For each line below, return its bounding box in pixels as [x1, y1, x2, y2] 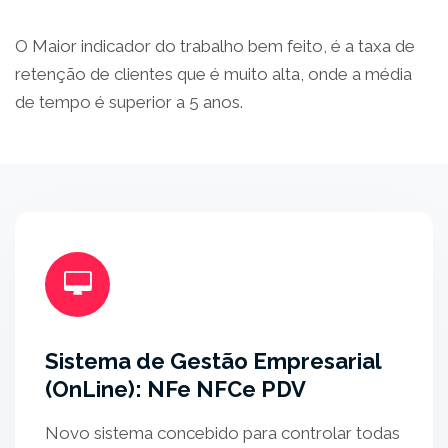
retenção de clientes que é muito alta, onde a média [15, 64, 412, 84]
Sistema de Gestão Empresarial [45, 348, 381, 374]
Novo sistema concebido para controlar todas [45, 423, 400, 443]
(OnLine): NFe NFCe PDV [45, 376, 306, 402]
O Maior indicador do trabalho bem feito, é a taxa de [15, 36, 415, 56]
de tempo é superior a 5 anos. [15, 92, 243, 112]
